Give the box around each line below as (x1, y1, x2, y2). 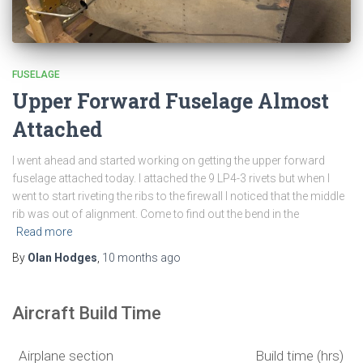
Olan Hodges (28, 251, 97, 264)
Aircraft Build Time (12, 303, 161, 323)
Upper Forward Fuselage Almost (12, 88, 329, 114)
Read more (16, 225, 72, 238)
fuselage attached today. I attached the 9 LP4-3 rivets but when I (12, 172, 330, 185)
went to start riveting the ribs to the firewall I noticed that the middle (12, 190, 344, 203)
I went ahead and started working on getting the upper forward (12, 154, 325, 167)
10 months (102, 251, 158, 264)
